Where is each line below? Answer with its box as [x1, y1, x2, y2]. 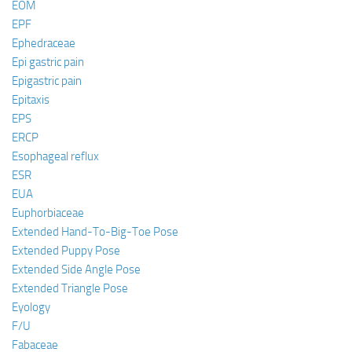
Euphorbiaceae [12, 205, 84, 220]
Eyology [12, 299, 50, 314]
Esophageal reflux [12, 148, 99, 163]
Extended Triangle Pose [12, 280, 128, 295]
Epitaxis [12, 92, 49, 107]
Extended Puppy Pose [12, 243, 120, 258]
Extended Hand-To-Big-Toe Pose [12, 224, 178, 239]
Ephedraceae [12, 35, 75, 50]
